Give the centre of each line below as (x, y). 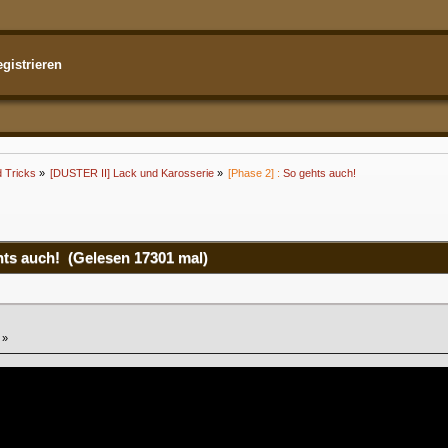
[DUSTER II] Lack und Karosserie (131, 173)
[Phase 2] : (254, 173)
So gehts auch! (320, 173)
